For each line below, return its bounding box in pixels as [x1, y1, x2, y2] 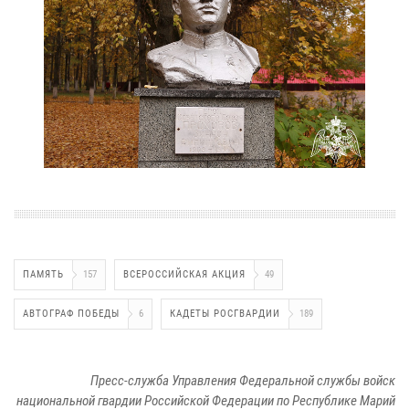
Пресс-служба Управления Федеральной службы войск [90, 372, 395, 389]
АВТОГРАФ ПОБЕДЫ [23, 307, 120, 320]
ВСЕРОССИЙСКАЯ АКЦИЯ [123, 267, 246, 280]
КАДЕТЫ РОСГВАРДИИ [170, 307, 280, 320]
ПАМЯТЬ [23, 267, 64, 280]
